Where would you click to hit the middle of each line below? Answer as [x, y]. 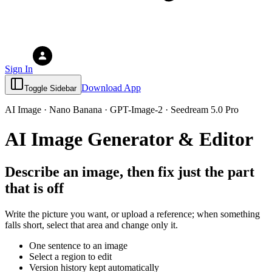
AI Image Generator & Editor [129, 139]
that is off [34, 188]
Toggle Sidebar [50, 88]
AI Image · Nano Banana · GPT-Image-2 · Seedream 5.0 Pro [122, 109]
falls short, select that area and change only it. [91, 225]
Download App [111, 87]
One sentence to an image [78, 245]
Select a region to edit [70, 256]
